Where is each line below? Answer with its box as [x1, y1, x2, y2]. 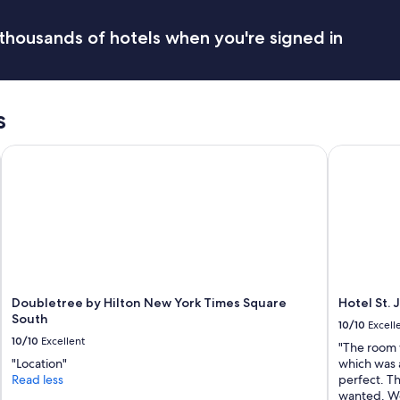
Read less [12, 371, 64, 388]
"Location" [12, 355, 68, 372]
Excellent [41, 334, 86, 349]
